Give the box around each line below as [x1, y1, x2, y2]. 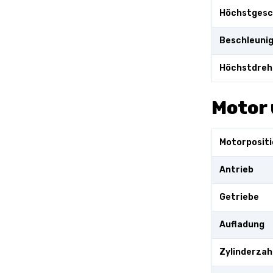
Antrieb [219, 165, 253, 175]
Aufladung [219, 219, 264, 230]
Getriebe [219, 192, 259, 202]
